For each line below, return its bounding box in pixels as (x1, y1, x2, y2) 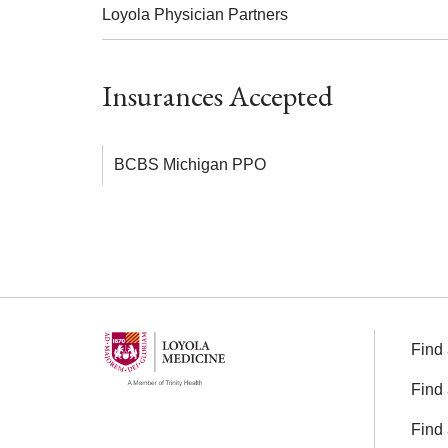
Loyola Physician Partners (102, 6, 288, 23)
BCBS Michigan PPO (114, 156, 266, 173)
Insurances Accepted (102, 77, 333, 115)
